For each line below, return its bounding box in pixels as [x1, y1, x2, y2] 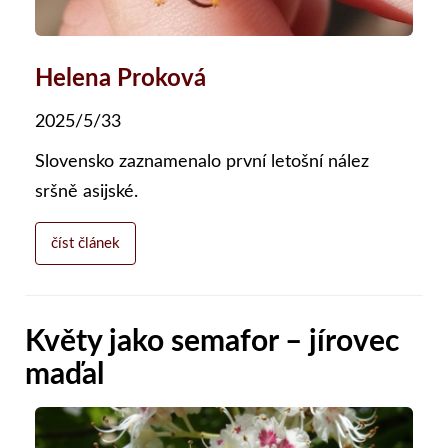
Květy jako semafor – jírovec [25, 326, 399, 357]
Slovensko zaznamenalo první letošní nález [35, 152, 369, 171]
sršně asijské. [35, 182, 143, 201]
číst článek [51, 235, 120, 251]
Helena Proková [35, 66, 206, 91]
